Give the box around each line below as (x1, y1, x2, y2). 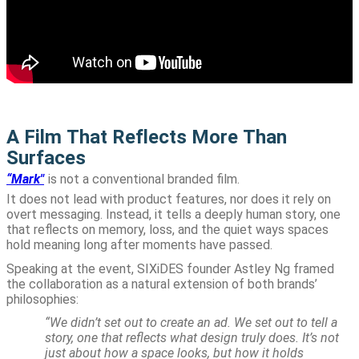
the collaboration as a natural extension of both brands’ (6, 276, 317, 292)
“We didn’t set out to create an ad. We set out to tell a (45, 315, 337, 331)
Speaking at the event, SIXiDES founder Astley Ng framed (6, 260, 334, 276)
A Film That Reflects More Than (6, 125, 287, 148)
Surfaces (6, 146, 86, 169)
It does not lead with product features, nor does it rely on (6, 192, 331, 208)
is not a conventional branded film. (48, 171, 240, 187)
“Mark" (6, 171, 44, 187)
